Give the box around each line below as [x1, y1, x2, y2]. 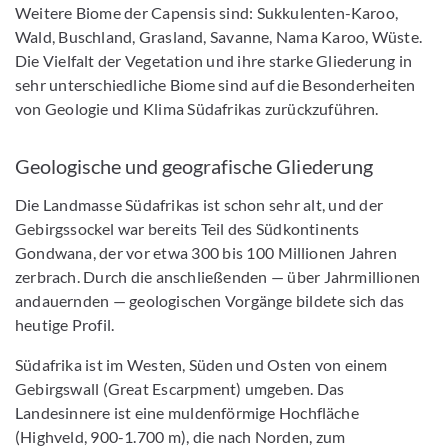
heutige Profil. [15, 315, 115, 335]
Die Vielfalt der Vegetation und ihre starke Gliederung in [15, 51, 412, 71]
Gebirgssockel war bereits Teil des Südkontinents [15, 219, 360, 239]
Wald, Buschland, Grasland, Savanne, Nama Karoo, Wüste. [15, 27, 422, 47]
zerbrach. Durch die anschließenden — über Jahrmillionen [15, 267, 421, 287]
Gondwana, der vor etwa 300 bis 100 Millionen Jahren [15, 243, 397, 263]
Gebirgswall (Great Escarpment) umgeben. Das [15, 379, 345, 399]
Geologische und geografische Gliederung [15, 154, 373, 179]
